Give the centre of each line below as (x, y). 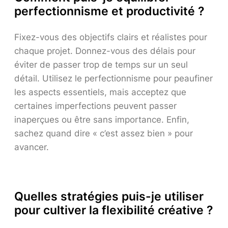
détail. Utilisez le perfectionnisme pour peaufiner (113, 78)
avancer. (32, 147)
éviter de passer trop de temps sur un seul (101, 64)
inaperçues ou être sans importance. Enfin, (102, 119)
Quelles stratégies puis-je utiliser (109, 196)
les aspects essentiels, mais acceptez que (100, 92)
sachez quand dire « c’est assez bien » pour (104, 133)
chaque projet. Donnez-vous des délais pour (105, 51)
